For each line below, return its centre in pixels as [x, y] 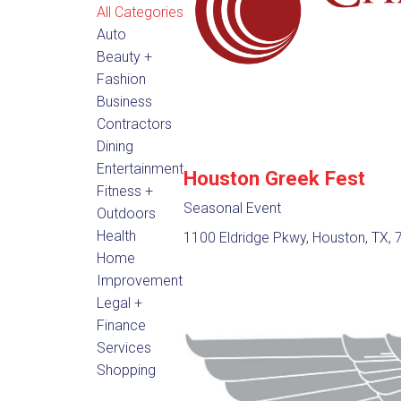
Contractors [134, 124]
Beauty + [124, 56]
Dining [115, 146]
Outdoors [126, 213]
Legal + [119, 303]
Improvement [139, 280]
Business [124, 101]
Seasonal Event [232, 209]
